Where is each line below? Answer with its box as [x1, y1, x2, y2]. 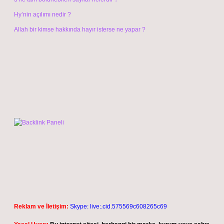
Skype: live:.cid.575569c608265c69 [70, 203, 167, 210]
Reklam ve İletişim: [14, 203, 68, 210]
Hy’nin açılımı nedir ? [14, 11, 71, 18]
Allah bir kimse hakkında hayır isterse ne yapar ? [14, 26, 145, 33]
